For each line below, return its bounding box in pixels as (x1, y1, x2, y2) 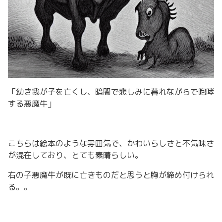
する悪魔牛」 (8, 98, 55, 109)
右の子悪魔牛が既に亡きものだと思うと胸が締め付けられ (8, 169, 214, 180)
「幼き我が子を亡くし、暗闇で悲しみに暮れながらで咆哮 (8, 86, 214, 97)
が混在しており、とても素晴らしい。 (8, 150, 143, 161)
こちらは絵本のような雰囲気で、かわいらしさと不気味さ (8, 138, 214, 149)
